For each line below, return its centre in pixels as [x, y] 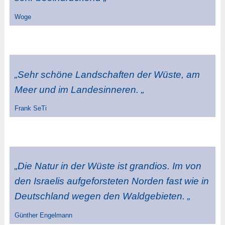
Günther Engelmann [43, 215]
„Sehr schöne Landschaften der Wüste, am [107, 74]
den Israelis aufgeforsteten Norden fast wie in [111, 181]
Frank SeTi [30, 108]
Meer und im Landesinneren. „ [79, 89]
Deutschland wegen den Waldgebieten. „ [102, 196]
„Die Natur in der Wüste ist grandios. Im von [108, 166]
